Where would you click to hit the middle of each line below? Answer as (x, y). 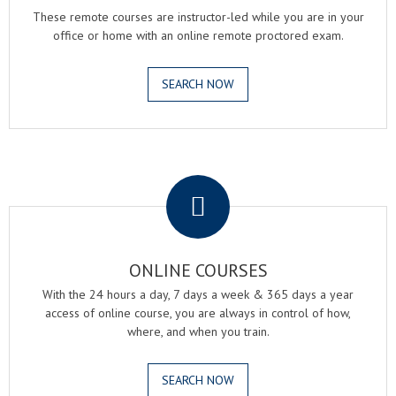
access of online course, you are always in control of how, (198, 313)
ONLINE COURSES (198, 270)
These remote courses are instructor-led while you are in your (198, 17)
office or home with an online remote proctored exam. (198, 35)
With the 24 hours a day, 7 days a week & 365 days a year (198, 294)
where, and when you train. (198, 331)
